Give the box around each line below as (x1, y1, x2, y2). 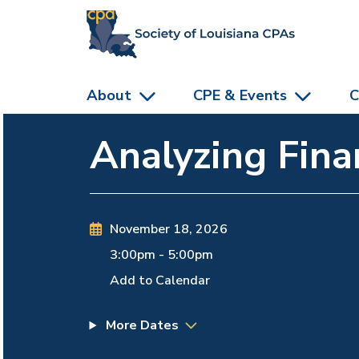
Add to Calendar (110, 272, 211, 290)
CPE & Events (193, 85, 288, 106)
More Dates (103, 317, 179, 335)
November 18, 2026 (110, 220, 228, 239)
